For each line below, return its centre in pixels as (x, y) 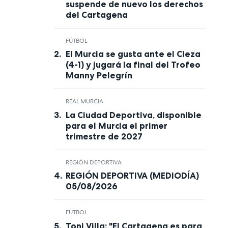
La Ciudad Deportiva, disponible (133, 115)
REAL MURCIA (84, 102)
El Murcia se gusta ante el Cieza (133, 54)
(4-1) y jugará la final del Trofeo (133, 65)
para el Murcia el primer (116, 125)
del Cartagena (96, 15)
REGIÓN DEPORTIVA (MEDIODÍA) (132, 176)
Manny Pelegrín (99, 76)
